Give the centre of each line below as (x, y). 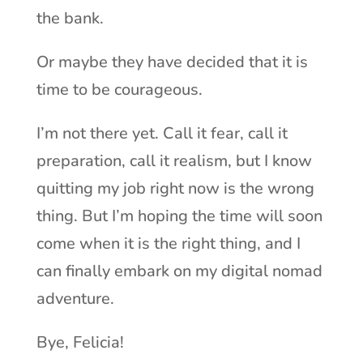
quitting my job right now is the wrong (175, 188)
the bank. (70, 18)
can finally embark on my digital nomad (179, 271)
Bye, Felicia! (80, 342)
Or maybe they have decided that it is (172, 62)
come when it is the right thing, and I (168, 243)
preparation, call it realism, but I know (174, 160)
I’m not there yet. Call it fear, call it (162, 133)
